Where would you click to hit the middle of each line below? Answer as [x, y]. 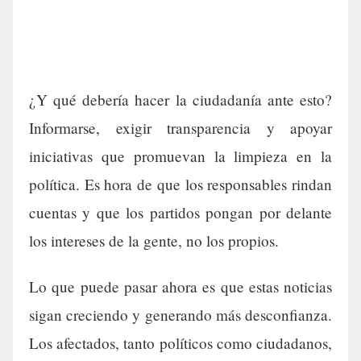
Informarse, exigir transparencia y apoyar [180, 128]
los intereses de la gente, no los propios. [154, 241]
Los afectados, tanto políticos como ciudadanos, [180, 343]
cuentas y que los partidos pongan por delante [180, 213]
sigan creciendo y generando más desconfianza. [180, 315]
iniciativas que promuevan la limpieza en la [180, 156]
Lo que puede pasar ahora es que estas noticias [180, 287]
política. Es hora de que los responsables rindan [180, 185]
